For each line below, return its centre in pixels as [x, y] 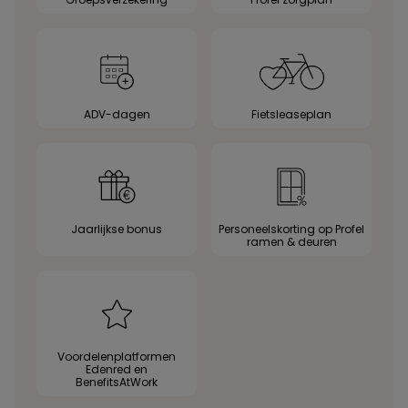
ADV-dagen [117, 114]
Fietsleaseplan [291, 114]
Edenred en [117, 369]
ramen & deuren [291, 242]
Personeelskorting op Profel [291, 229]
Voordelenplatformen [117, 357]
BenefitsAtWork [117, 382]
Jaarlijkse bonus [117, 229]
